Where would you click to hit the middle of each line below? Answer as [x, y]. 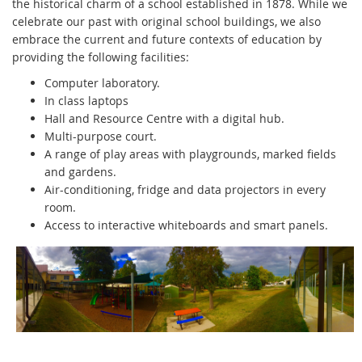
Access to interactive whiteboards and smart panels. [186, 225]
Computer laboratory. [102, 82]
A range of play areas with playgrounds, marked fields [190, 154]
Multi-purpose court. [101, 136]
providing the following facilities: [101, 57]
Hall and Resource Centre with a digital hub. [164, 118]
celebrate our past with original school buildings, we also [166, 21]
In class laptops [86, 100]
